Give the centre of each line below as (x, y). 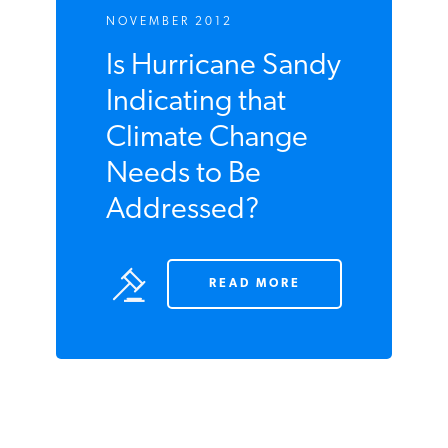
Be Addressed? (200, 370)
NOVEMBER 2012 (168, 181)
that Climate (180, 298)
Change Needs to (215, 334)
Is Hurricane (179, 226)
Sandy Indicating (210, 262)
